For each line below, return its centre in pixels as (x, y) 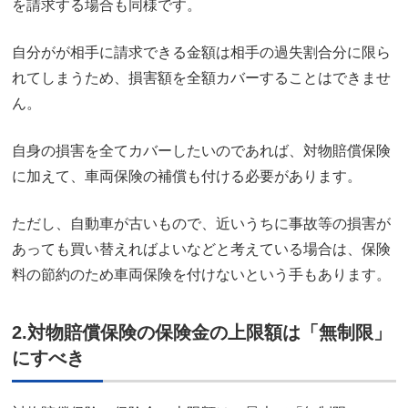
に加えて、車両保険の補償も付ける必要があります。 (187, 176)
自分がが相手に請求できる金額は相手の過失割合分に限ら (201, 52)
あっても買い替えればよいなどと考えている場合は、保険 (201, 249)
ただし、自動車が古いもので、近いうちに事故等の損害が (201, 223)
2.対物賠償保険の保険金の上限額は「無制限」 (202, 332)
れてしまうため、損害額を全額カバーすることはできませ (201, 77)
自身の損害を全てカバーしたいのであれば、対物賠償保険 (201, 150)
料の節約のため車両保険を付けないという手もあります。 (201, 274)
